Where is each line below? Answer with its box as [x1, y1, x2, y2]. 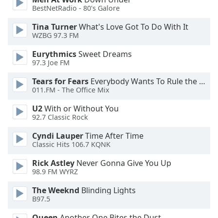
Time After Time [83, 130, 144, 141]
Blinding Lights [79, 185, 136, 196]
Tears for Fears [32, 76, 89, 87]
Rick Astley [32, 158, 74, 168]
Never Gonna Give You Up [74, 158, 171, 168]
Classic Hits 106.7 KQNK [32, 140, 110, 149]
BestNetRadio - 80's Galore [32, 3, 120, 13]
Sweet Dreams [76, 49, 132, 59]
